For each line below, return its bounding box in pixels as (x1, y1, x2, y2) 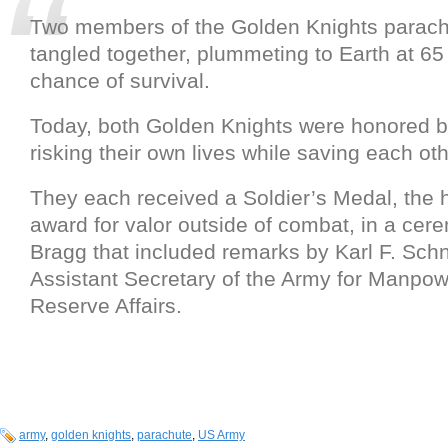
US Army (198, 428, 245, 443)
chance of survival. (30, 69, 210, 93)
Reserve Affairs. (30, 294, 182, 318)
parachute (137, 428, 192, 443)
